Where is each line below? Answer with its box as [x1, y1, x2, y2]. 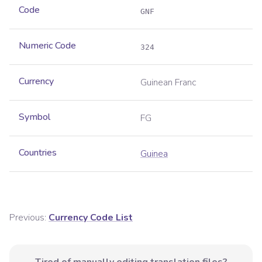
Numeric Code [19, 39, 76, 53]
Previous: [9, 211, 46, 225]
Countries [19, 146, 57, 160]
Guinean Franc [140, 76, 196, 89]
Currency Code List [49, 211, 133, 225]
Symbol [19, 111, 50, 124]
